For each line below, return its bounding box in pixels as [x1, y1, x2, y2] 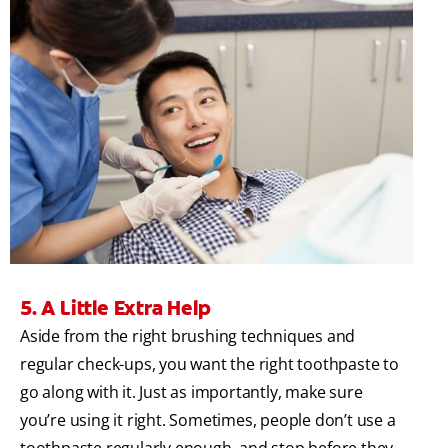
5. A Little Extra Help [20, 294, 211, 321]
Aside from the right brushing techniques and [20, 324, 356, 347]
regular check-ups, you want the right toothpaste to [20, 352, 399, 375]
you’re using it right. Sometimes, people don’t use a [20, 408, 396, 431]
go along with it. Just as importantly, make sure [20, 380, 363, 403]
